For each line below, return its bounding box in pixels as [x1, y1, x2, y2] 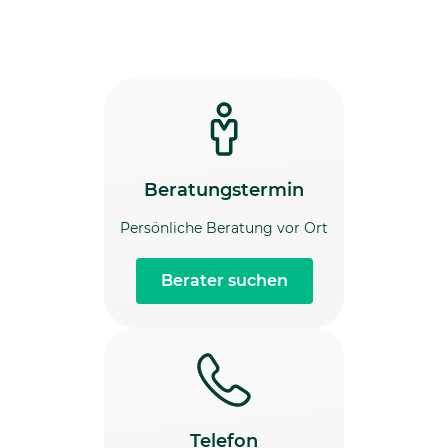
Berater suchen [160, 271, 288, 291]
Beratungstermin [144, 179, 304, 202]
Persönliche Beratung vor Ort [120, 219, 328, 238]
